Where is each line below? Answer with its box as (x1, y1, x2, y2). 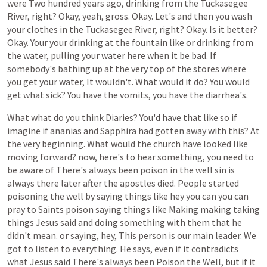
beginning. (42, 138, 85, 150)
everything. (72, 243, 118, 254)
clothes (27, 23, 58, 35)
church (153, 138, 181, 150)
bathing (58, 63, 91, 74)
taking (233, 203, 260, 215)
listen (35, 243, 59, 254)
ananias (50, 125, 82, 136)
